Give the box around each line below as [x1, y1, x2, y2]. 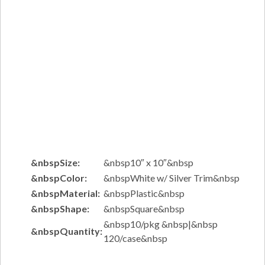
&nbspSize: [31, 157, 80, 168]
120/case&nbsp [104, 232, 167, 244]
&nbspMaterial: [31, 188, 100, 199]
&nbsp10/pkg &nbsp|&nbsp [104, 218, 218, 230]
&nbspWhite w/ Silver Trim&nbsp [104, 172, 240, 183]
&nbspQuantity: [31, 225, 102, 237]
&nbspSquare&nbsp [104, 203, 185, 214]
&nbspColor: [31, 172, 87, 183]
